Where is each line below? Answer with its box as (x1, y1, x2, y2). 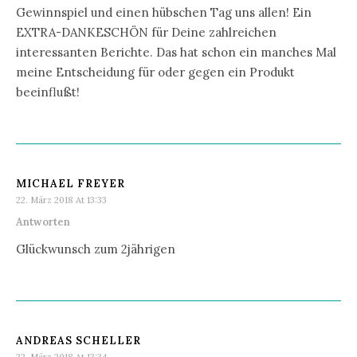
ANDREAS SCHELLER (16, 333, 141, 347)
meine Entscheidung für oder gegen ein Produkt (16, 64, 295, 80)
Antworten (16, 214, 70, 229)
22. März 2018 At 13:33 (16, 194, 107, 206)
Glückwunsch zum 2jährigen (16, 241, 175, 257)
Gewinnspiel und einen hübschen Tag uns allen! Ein (16, 4, 312, 20)
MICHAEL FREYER (16, 176, 125, 190)
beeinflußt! (16, 84, 80, 100)
